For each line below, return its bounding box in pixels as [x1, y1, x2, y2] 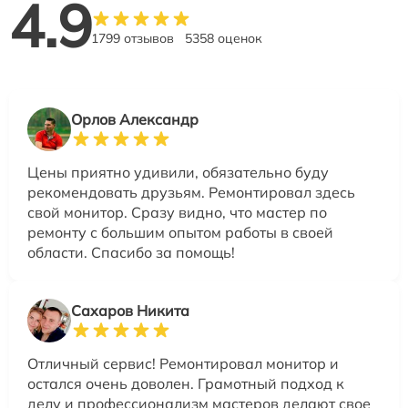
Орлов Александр [71, 110, 199, 128]
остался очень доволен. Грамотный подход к [27, 374, 344, 393]
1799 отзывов [91, 30, 174, 46]
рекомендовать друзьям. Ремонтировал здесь [27, 183, 355, 201]
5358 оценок [185, 30, 262, 46]
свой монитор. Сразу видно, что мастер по [27, 203, 327, 221]
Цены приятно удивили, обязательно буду [27, 163, 329, 181]
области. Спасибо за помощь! [27, 243, 235, 261]
